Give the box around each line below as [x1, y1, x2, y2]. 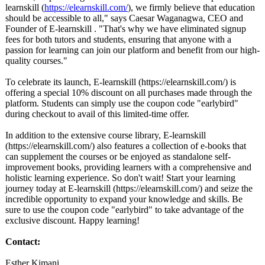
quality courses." [5, 56, 67, 66]
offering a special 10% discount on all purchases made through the [5, 88, 252, 98]
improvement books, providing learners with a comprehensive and [5, 162, 251, 172]
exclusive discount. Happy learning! [5, 215, 140, 225]
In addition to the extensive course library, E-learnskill [5, 130, 206, 140]
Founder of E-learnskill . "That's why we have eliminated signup [5, 24, 246, 34]
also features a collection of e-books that [95, 141, 246, 151]
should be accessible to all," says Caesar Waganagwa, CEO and [5, 13, 243, 23]
